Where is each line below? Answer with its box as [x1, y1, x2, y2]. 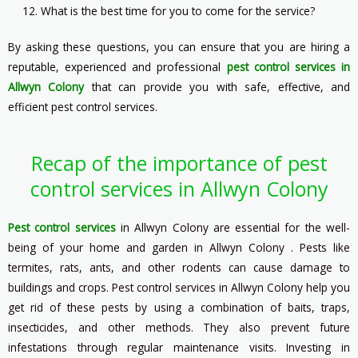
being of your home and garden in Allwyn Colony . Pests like [8, 240, 350, 256]
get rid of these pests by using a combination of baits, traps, [8, 300, 350, 316]
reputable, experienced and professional [8, 59, 227, 75]
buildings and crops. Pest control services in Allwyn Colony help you [8, 280, 350, 296]
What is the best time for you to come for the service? [41, 2, 316, 18]
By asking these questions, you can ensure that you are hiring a [8, 39, 350, 55]
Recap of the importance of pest [30, 149, 328, 177]
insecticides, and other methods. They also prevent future [8, 320, 350, 336]
